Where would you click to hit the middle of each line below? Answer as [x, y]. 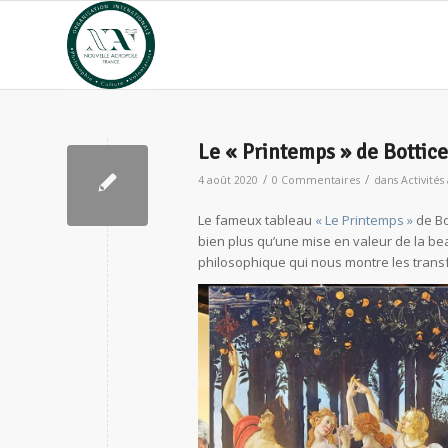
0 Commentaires [316, 180]
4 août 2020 [228, 180]
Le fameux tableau [256, 220]
